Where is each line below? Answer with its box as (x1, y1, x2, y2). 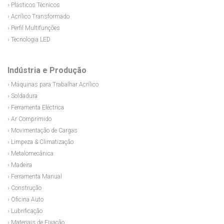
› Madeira (7, 161, 32, 169)
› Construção (7, 184, 41, 192)
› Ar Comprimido (7, 115, 51, 123)
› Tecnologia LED (7, 36, 50, 43)
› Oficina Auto (7, 196, 43, 203)
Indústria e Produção (7, 65, 86, 75)
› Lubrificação (7, 207, 42, 215)
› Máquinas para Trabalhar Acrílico (7, 81, 98, 88)
